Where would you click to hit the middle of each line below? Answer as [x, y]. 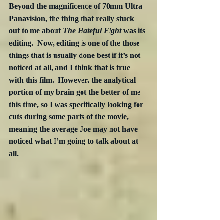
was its [134, 31]
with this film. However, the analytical [73, 80]
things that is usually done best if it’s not [76, 55]
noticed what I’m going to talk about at [74, 141]
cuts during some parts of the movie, [70, 117]
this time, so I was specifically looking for [77, 105]
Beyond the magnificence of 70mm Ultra [77, 6]
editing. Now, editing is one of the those [75, 43]
